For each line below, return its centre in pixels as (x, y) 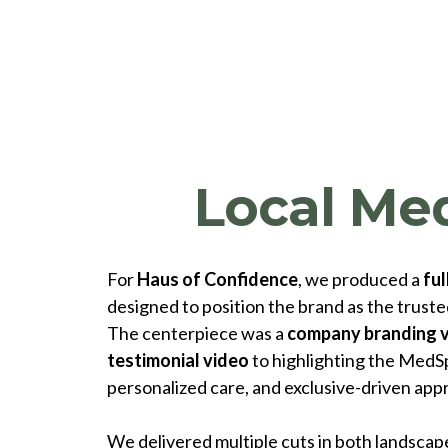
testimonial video (178, 359)
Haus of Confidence (217, 278)
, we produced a (360, 278)
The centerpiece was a (197, 332)
